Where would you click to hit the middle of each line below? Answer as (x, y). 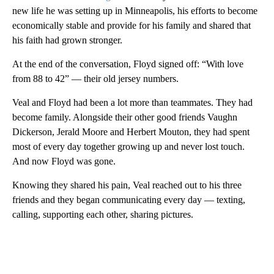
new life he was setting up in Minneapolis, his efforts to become (135, 10)
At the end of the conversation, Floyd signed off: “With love (128, 64)
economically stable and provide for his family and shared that (131, 25)
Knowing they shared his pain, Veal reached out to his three (127, 185)
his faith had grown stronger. (67, 40)
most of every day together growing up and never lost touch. (128, 146)
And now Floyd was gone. (64, 161)
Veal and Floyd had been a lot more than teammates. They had (132, 102)
